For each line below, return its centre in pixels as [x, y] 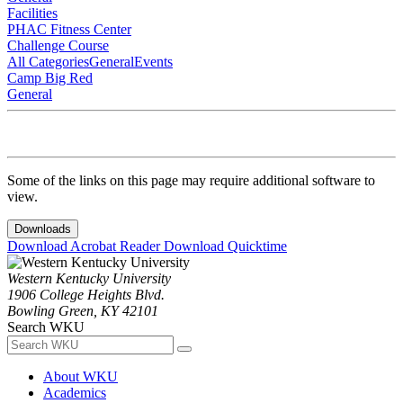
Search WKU [46, 327]
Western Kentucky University [89, 278]
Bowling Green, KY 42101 [83, 310]
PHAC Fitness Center [69, 29]
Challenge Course [58, 45]
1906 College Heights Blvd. [86, 294]
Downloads [43, 228]
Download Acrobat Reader [85, 246]
